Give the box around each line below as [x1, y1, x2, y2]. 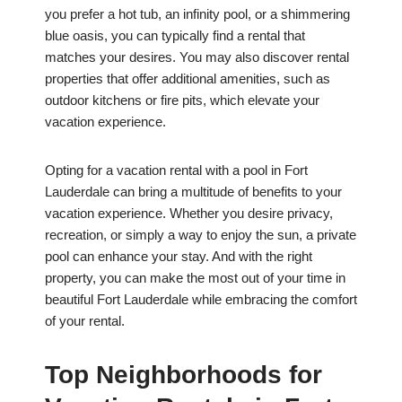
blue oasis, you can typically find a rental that [45, 28, 305, 44]
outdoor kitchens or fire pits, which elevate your [45, 92, 319, 109]
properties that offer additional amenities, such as [45, 71, 330, 87]
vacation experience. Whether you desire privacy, [45, 205, 333, 222]
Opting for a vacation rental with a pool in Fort [45, 162, 308, 179]
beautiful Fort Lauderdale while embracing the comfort [45, 292, 357, 308]
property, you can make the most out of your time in [45, 270, 345, 286]
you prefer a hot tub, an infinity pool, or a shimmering [45, 6, 350, 22]
